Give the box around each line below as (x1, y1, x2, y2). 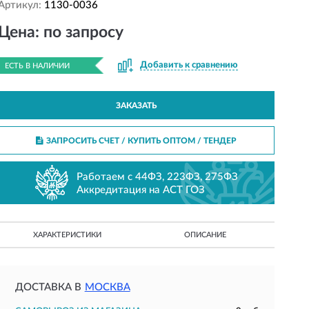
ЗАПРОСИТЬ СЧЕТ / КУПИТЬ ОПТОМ (46, 137, 195, 145)
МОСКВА (84, 282, 130, 292)
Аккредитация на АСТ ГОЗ (77, 184, 206, 195)
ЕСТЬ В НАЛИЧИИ (4, 62, 70, 70)
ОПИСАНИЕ (184, 231, 227, 239)
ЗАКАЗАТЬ (115, 101, 157, 110)
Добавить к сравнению (139, 61, 238, 70)
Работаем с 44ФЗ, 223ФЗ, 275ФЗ (77, 171, 239, 182)
